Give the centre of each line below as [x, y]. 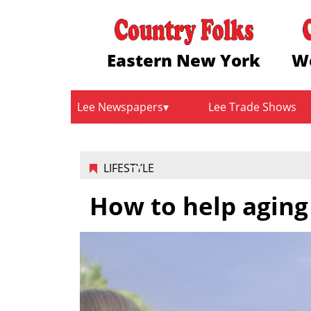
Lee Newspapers [120, 107]
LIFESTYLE [128, 168]
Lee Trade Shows [253, 107]
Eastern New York [184, 60]
